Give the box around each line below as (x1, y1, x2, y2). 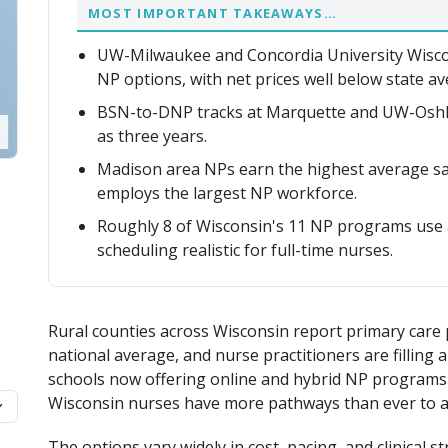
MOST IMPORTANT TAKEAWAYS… (87, 4, 337, 23)
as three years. (97, 124, 207, 147)
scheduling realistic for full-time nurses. (97, 238, 393, 261)
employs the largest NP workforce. (97, 181, 357, 204)
